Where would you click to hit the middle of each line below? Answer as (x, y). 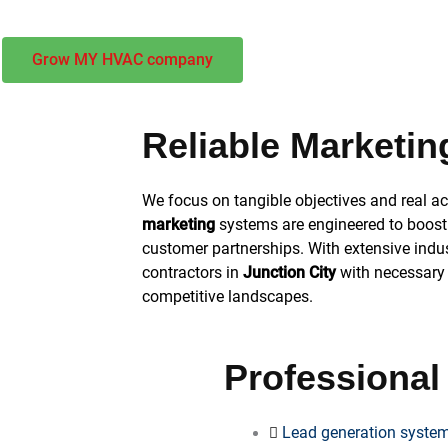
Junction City (289, 273)
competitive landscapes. (229, 297)
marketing (178, 225)
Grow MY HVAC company (122, 60)
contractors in (192, 273)
